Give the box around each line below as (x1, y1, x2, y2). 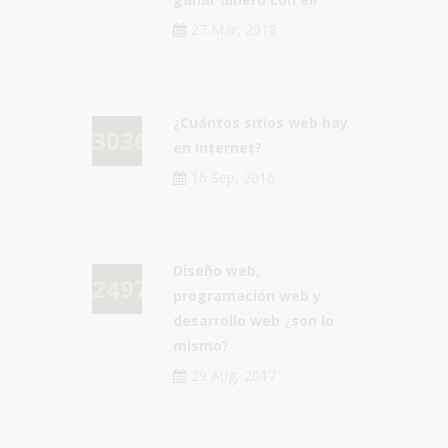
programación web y (172, 286, 321, 305)
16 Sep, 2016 (190, 168, 275, 187)
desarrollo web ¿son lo (172, 311, 334, 330)
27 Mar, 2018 (190, 20, 277, 39)
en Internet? (172, 138, 262, 157)
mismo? (172, 336, 229, 355)
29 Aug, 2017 (190, 366, 276, 385)
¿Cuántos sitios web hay (172, 113, 348, 132)
